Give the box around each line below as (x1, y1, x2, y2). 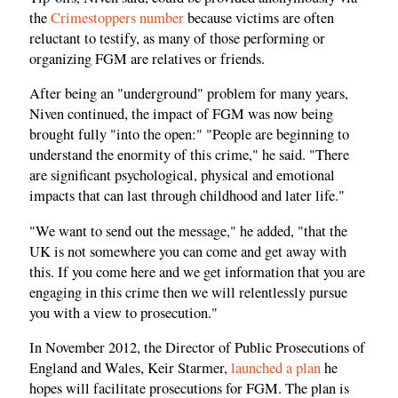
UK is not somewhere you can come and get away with (29, 241, 346, 261)
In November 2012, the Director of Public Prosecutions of (29, 338, 365, 358)
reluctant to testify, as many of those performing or (29, 28, 325, 48)
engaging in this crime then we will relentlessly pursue (29, 282, 347, 302)
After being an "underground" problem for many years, (29, 84, 348, 104)
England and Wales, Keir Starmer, (29, 358, 231, 378)
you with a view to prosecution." (29, 302, 218, 322)
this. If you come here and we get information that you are (29, 261, 365, 282)
